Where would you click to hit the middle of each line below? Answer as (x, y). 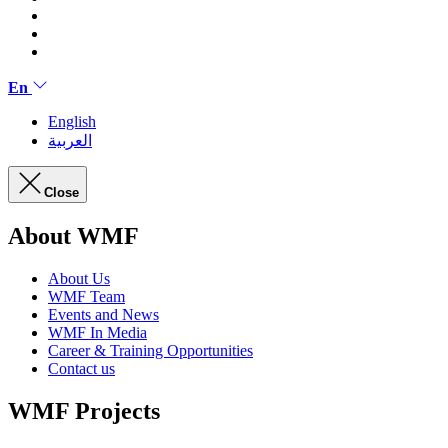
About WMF (73, 235)
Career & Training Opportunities (150, 350)
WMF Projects (84, 410)
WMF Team (86, 296)
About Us (79, 278)
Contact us (81, 368)
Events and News (103, 314)
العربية (70, 140)
